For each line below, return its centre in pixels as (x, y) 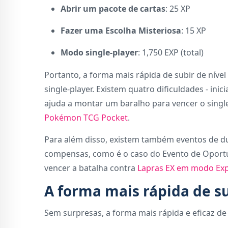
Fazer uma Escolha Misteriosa (121, 31)
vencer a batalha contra (91, 168)
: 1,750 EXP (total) (171, 53)
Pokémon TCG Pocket (86, 118)
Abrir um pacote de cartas (113, 9)
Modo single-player (99, 53)
